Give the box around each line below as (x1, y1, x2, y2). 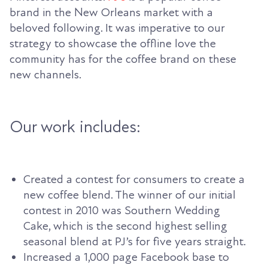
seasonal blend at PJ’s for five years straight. (23, 234, 246, 249)
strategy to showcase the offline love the (10, 36, 216, 51)
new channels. (10, 68, 81, 83)
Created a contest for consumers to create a (23, 172, 245, 187)
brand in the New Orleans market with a (10, 5, 213, 20)
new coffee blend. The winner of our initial (23, 188, 236, 203)
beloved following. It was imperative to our (10, 21, 225, 36)
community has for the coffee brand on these (10, 52, 236, 67)
